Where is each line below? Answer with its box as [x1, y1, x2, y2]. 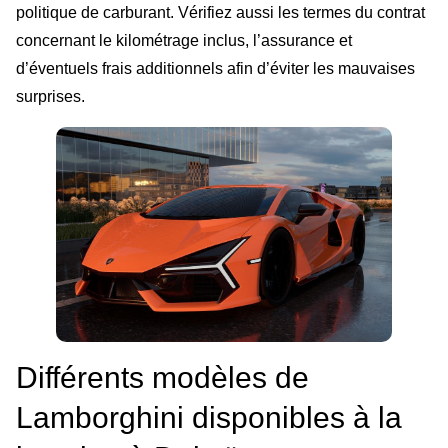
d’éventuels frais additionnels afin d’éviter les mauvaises [16, 60, 415, 78]
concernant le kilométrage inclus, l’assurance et [16, 32, 352, 50]
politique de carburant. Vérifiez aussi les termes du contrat [16, 4, 425, 22]
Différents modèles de [16, 360, 309, 394]
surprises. [16, 88, 85, 106]
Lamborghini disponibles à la [16, 400, 402, 434]
